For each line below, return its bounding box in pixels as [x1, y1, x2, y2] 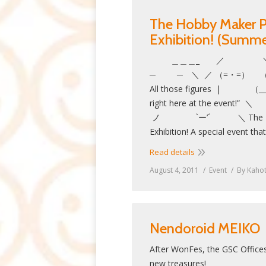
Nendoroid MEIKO [150, 220, 260, 237]
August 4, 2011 [150, 165, 199, 175]
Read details [150, 147, 195, 157]
